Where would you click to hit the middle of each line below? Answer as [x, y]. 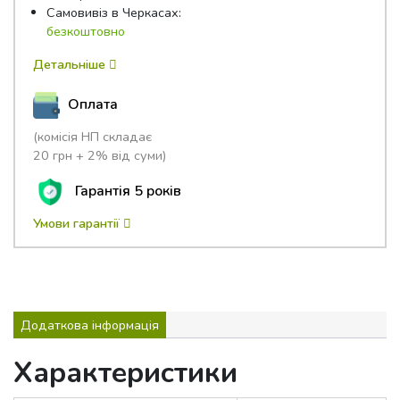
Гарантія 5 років [126, 191]
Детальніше [71, 64]
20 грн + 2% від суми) [100, 155]
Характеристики [125, 372]
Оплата [91, 104]
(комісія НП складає [92, 136]
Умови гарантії [78, 223]
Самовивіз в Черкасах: [114, 12]
